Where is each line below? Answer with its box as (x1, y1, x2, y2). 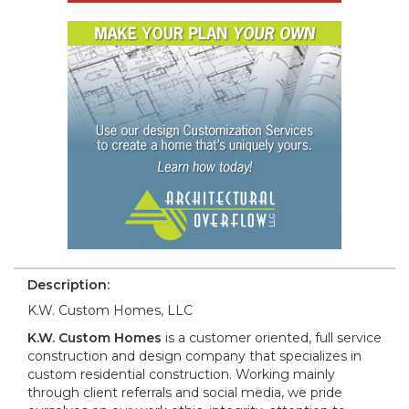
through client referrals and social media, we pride (27, 383, 342, 401)
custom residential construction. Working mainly (27, 365, 335, 383)
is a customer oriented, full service (162, 329, 382, 346)
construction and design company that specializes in (27, 347, 362, 364)
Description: (27, 276, 110, 293)
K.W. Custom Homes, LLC (27, 301, 193, 319)
